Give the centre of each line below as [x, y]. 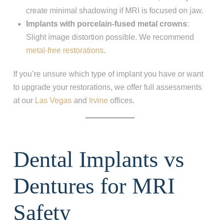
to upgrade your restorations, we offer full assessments [107, 87]
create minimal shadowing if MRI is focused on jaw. [115, 11]
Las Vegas [53, 101]
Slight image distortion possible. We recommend [110, 37]
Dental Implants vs [98, 160]
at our [24, 101]
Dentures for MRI [94, 186]
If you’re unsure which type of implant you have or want [108, 74]
